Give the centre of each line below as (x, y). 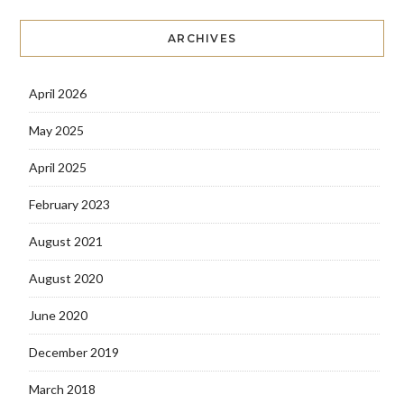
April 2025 (57, 168)
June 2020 (58, 316)
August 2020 (65, 279)
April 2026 (57, 94)
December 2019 (73, 353)
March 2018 (62, 390)
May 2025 (56, 131)
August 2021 (65, 242)
